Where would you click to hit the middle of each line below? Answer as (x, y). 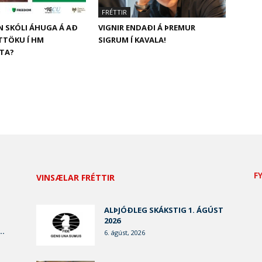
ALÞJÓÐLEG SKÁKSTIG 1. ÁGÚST (164, 210)
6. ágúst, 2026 (125, 232)
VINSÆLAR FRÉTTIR (75, 177)
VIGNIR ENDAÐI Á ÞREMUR (147, 27)
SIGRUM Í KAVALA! (132, 40)
